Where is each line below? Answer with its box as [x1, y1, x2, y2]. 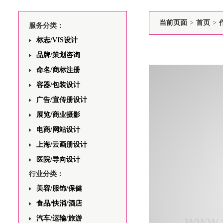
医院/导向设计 [36, 156, 80, 163]
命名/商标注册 [36, 66, 80, 74]
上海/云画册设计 [36, 141, 87, 148]
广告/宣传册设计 [36, 96, 87, 104]
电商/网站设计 [36, 126, 80, 133]
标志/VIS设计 [36, 36, 78, 44]
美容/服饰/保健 [36, 185, 82, 192]
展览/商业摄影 [36, 111, 80, 118]
